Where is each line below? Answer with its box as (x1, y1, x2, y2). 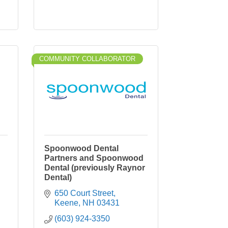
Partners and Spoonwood (44, 154, 144, 162)
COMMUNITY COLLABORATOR (39, 55, 135, 63)
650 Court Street (54, 189, 113, 197)
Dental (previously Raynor (44, 163, 145, 172)
